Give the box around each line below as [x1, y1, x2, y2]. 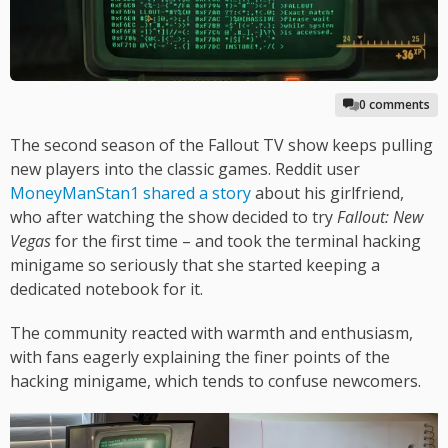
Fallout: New [337, 206, 423, 229]
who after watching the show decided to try [10, 206, 337, 229]
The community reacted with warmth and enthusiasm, [10, 322, 413, 345]
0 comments [359, 96, 430, 114]
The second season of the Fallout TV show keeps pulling [10, 134, 433, 157]
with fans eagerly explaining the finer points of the [10, 346, 390, 369]
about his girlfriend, [251, 182, 404, 205]
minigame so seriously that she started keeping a [10, 254, 380, 277]
